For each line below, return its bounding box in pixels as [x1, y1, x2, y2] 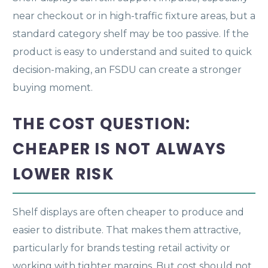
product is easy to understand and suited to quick [13, 45, 252, 57]
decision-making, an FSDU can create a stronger [13, 63, 242, 75]
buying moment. [13, 81, 93, 93]
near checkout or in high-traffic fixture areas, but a [13, 10, 255, 22]
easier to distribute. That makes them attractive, [13, 224, 240, 236]
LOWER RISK [13, 163, 115, 185]
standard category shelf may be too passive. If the [13, 28, 249, 39]
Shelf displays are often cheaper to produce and [13, 206, 244, 218]
